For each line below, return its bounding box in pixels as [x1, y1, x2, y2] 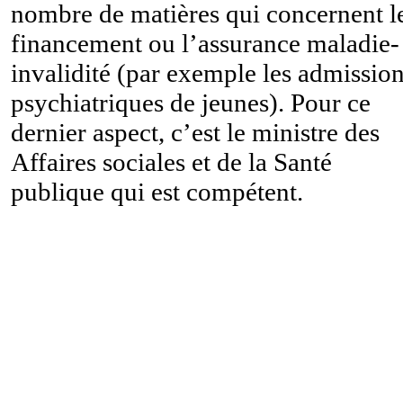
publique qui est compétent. [11, 176, 303, 206]
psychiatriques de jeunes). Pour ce [11, 87, 371, 117]
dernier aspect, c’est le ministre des [11, 117, 380, 147]
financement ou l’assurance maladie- [11, 28, 399, 58]
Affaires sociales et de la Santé [11, 147, 332, 176]
